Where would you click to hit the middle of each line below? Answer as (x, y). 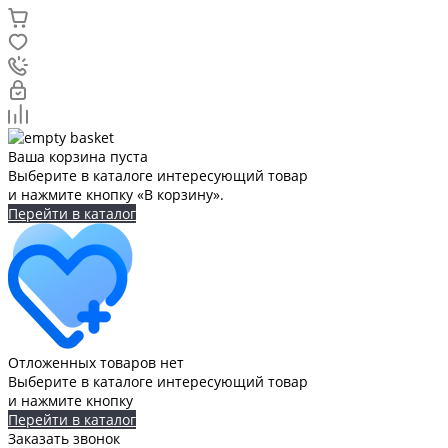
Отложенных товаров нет (96, 362)
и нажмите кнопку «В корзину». (116, 194)
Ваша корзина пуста (78, 156)
